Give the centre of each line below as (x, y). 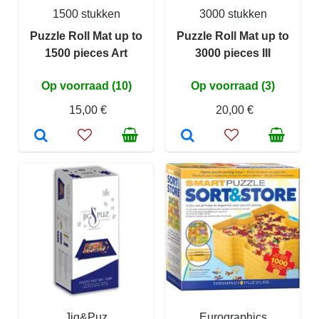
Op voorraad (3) (233, 86)
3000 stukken (233, 14)
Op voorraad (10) (86, 86)
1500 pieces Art (86, 53)
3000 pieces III (233, 53)
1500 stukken (86, 14)
